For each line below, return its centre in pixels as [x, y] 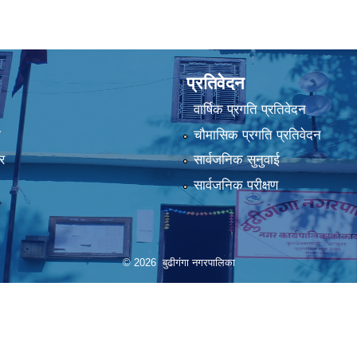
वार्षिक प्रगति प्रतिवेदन [249, 110]
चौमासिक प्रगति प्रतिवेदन [257, 135]
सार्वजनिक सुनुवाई [236, 160]
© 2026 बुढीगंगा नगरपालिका [178, 263]
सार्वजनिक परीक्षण [235, 185]
